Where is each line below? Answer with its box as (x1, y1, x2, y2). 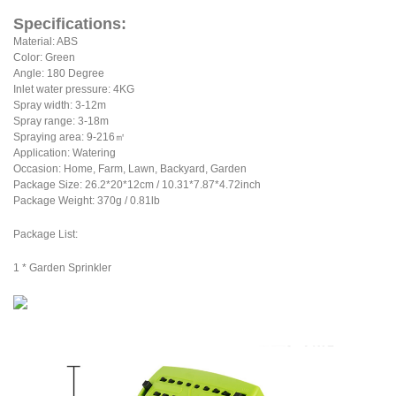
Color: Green (13, 51, 75, 65)
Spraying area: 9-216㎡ (13, 131, 126, 144)
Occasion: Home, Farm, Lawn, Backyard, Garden (13, 163, 247, 176)
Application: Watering (13, 147, 116, 160)
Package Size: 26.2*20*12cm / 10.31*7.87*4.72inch (13, 179, 261, 192)
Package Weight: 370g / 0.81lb (13, 194, 160, 208)
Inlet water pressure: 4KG (13, 83, 134, 96)
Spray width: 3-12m (13, 99, 106, 112)
